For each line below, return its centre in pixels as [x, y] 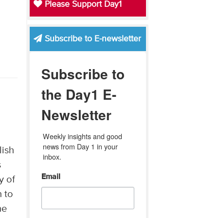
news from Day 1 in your [80, 146]
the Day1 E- [79, 94]
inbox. [52, 156]
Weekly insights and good [82, 136]
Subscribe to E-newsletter [91, 39]
